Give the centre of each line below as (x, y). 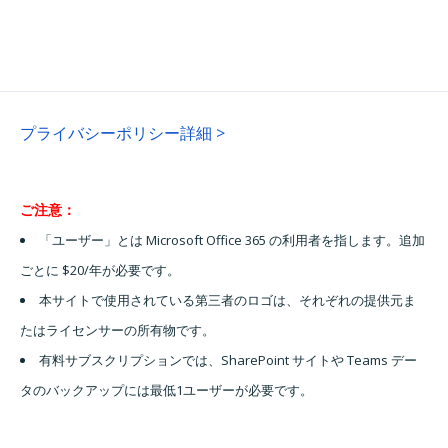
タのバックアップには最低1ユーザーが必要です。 (166, 390)
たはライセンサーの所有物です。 (117, 330)
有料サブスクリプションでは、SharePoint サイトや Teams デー (228, 360)
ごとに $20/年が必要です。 (100, 270)
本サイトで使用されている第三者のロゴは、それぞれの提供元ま (227, 300)
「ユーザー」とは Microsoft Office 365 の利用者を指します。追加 (232, 240)
